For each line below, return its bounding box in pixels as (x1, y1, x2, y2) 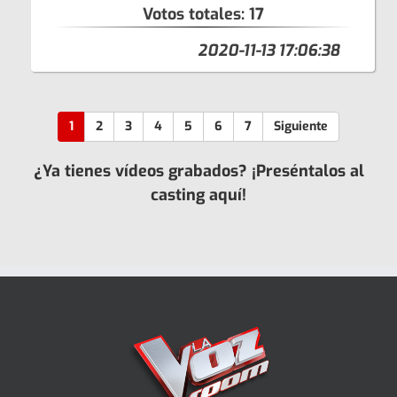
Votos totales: (142, 3, 249, 25)
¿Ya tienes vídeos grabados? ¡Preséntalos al (33, 160, 364, 182)
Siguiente (274, 117, 328, 135)
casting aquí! (151, 183, 246, 206)
